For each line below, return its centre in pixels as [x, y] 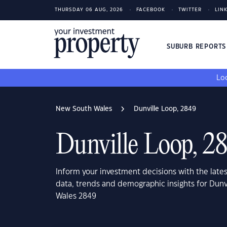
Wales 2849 [76, 196]
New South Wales [84, 109]
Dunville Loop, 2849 [165, 109]
